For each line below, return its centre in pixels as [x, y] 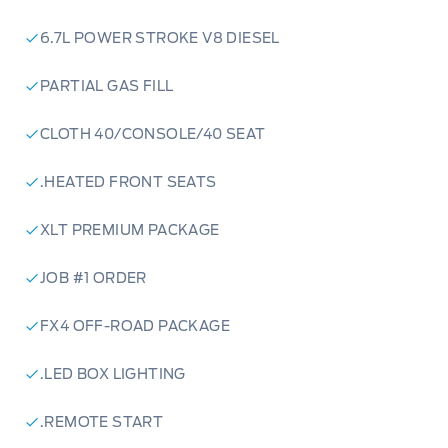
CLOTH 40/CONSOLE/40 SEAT [153, 134]
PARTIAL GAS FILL [107, 86]
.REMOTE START [102, 422]
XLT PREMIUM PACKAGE [130, 230]
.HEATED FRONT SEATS [128, 182]
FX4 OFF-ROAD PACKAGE [135, 326]
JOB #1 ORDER [93, 278]
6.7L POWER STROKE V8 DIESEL [160, 38]
